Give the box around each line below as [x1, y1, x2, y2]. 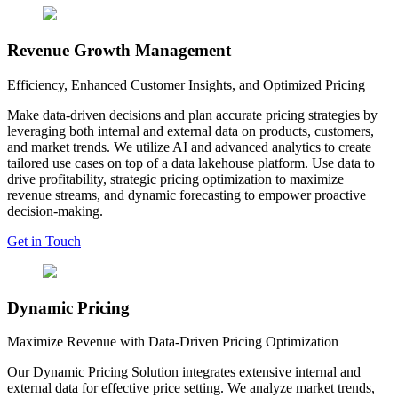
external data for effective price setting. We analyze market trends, [7, 380, 375, 396]
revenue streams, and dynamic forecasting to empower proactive [7, 187, 366, 203]
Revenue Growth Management [7, 41, 231, 60]
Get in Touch [7, 233, 81, 249]
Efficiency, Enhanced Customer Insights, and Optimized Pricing [7, 76, 365, 92]
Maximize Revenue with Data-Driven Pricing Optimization [7, 334, 338, 350]
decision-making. [7, 203, 103, 219]
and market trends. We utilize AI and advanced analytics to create [7, 139, 371, 155]
